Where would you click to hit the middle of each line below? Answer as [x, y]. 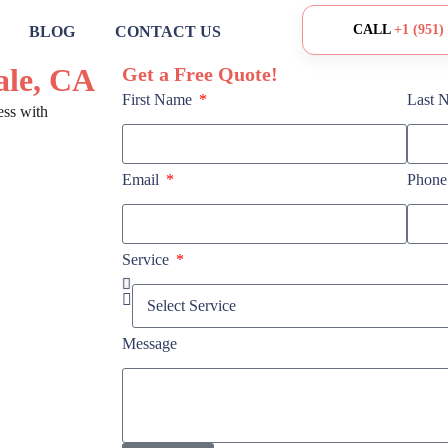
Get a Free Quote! [200, 74]
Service [147, 259]
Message [149, 343]
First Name [159, 99]
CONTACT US [167, 31]
